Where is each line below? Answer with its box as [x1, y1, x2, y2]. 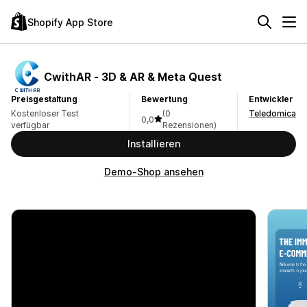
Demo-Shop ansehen [103, 166, 204, 177]
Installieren [127, 138, 180, 149]
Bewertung [140, 94, 188, 104]
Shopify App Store [27, 16, 113, 28]
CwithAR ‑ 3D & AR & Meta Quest [44, 69, 222, 84]
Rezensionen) [162, 120, 217, 130]
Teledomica [249, 108, 296, 119]
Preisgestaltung [11, 94, 77, 104]
